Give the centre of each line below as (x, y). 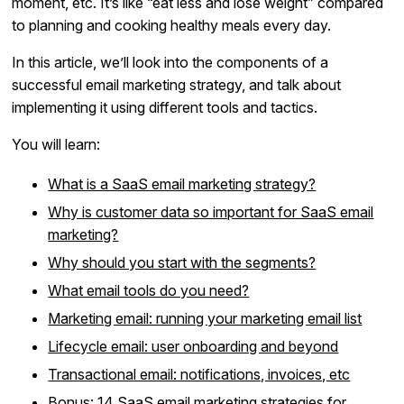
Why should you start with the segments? (182, 262)
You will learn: (56, 144)
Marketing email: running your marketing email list (205, 318)
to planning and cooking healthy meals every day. (172, 25)
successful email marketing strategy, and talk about (177, 84)
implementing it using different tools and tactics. (165, 107)
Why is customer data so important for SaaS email (211, 211)
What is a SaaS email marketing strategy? (182, 184)
